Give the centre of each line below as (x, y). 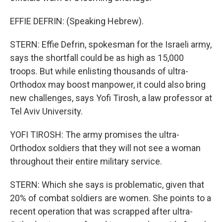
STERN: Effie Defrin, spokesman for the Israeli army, (111, 44)
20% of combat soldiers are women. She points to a (111, 198)
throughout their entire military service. (86, 161)
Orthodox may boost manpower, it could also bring (108, 84)
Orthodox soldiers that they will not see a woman (105, 148)
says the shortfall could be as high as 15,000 (97, 58)
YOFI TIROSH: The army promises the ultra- (95, 135)
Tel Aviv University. (46, 111)
